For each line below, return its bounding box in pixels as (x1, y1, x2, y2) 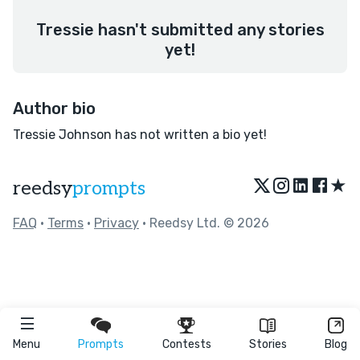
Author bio (13, 99, 96, 118)
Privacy (94, 215, 139, 231)
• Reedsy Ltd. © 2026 (139, 215, 269, 231)
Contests (162, 337, 211, 351)
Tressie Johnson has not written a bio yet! (13, 127, 267, 142)
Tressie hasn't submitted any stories (35, 20, 325, 39)
